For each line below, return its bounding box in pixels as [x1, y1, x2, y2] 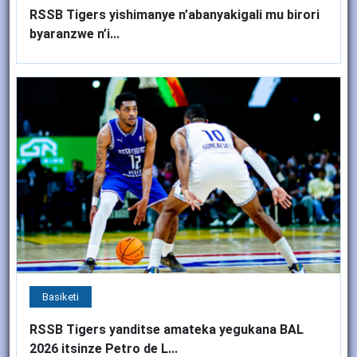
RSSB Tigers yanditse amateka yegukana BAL [29, 321, 304, 337]
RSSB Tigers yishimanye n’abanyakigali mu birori [29, 7, 320, 23]
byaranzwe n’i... [29, 26, 120, 42]
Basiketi [42, 290, 79, 303]
